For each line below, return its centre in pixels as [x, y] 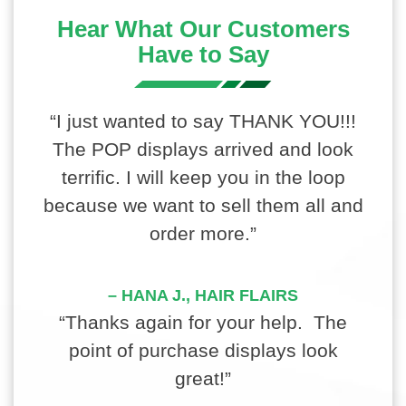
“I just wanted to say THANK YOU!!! [203, 121]
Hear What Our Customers [203, 29]
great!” [203, 378]
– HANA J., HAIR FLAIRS [203, 295]
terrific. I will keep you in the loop [203, 177]
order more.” [203, 233]
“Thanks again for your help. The [203, 322]
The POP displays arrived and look [203, 149]
